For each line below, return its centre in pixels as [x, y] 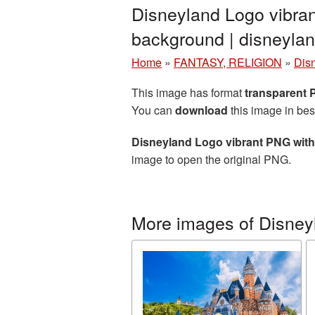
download [201, 110]
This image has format [188, 92]
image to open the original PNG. [211, 159]
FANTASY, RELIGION [228, 62]
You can [153, 110]
